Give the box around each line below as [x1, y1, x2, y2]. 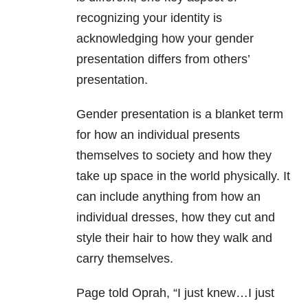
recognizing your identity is [76, 11, 222, 25]
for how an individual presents [76, 128, 240, 142]
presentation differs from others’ [76, 52, 250, 67]
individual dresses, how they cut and [76, 210, 275, 225]
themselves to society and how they [76, 148, 272, 163]
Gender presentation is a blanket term [76, 107, 283, 122]
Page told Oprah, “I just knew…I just [76, 286, 274, 300]
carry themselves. [76, 252, 173, 266]
